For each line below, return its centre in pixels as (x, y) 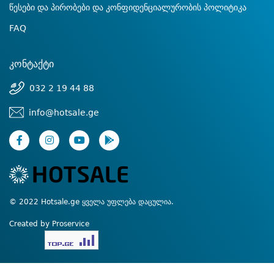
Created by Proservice (49, 224)
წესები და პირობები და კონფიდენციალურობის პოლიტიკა (128, 7)
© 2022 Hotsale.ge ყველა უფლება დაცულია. (91, 202)
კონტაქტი (31, 64)
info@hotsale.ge (64, 112)
